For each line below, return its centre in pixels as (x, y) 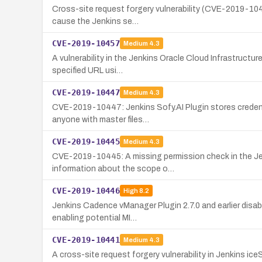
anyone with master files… (101, 119)
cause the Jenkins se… (95, 21)
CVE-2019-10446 (86, 190)
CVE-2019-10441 (86, 239)
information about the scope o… (113, 168)
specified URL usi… (87, 70)
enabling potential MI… (94, 218)
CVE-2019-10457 (86, 43)
